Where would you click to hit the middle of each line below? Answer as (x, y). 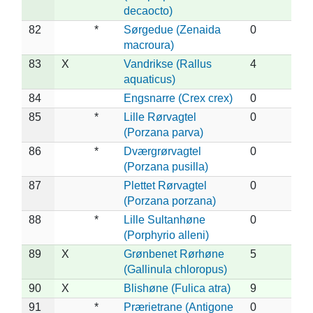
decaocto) (148, 10)
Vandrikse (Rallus (168, 64)
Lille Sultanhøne (165, 219)
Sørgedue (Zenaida (172, 29)
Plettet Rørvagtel (165, 185)
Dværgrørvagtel (162, 151)
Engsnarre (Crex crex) (178, 98)
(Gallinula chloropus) (175, 269)
